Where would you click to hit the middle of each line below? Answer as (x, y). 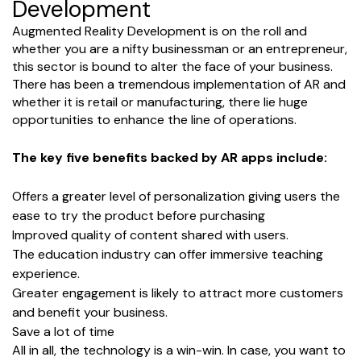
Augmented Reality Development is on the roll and (160, 31)
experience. (46, 273)
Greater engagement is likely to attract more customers (178, 293)
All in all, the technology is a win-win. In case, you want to (179, 350)
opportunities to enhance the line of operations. (154, 119)
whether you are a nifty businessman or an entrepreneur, (180, 48)
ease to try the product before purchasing (139, 215)
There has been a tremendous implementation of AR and (179, 84)
